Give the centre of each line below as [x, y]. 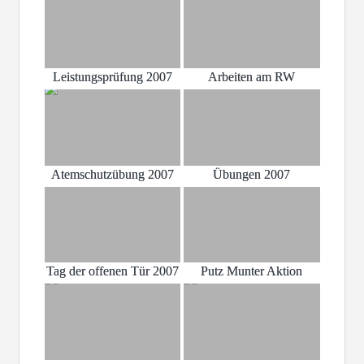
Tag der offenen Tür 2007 [112, 271]
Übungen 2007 [252, 174]
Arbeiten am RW [252, 76]
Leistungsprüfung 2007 [112, 76]
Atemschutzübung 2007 [112, 174]
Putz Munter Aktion [252, 271]
